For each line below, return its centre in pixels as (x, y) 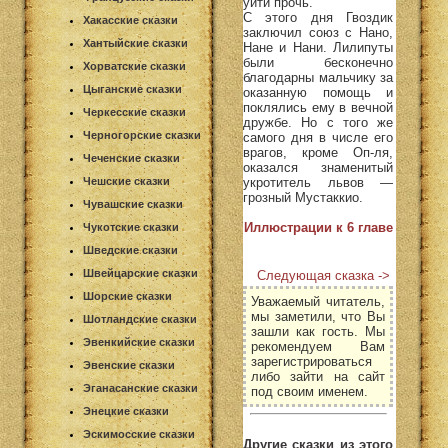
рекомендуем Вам (318, 346)
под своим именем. (309, 391)
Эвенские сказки (129, 365)
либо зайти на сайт (318, 376)
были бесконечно (318, 62)
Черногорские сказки (142, 135)
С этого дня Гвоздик (318, 17)
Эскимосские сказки (139, 434)
